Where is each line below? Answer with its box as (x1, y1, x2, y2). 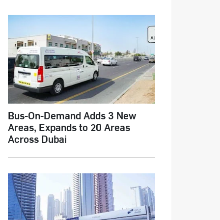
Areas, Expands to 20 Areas (7, 120, 130, 134)
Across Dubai (7, 132, 67, 146)
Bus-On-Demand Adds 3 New (7, 109, 136, 122)
